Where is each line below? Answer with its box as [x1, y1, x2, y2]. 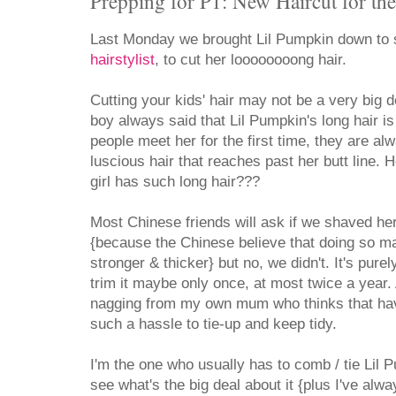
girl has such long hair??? [90, 173, 260, 191]
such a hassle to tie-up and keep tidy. [90, 316, 341, 333]
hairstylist [90, 51, 155, 69]
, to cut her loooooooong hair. [155, 51, 346, 69]
